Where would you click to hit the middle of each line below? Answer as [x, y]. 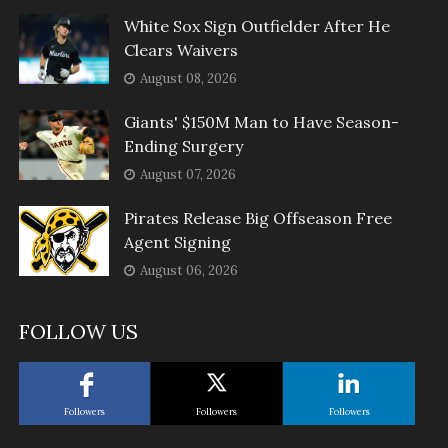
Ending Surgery [183, 146]
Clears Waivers [180, 50]
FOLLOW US [78, 332]
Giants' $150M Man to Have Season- [261, 122]
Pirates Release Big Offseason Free [257, 218]
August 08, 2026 [188, 79]
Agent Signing [177, 242]
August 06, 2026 [188, 271]
